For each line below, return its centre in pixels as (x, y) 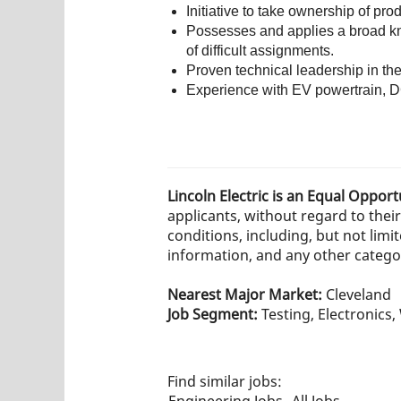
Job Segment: (214, 314)
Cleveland (358, 294)
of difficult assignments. (260, 50)
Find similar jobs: (225, 381)
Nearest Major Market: (247, 294)
